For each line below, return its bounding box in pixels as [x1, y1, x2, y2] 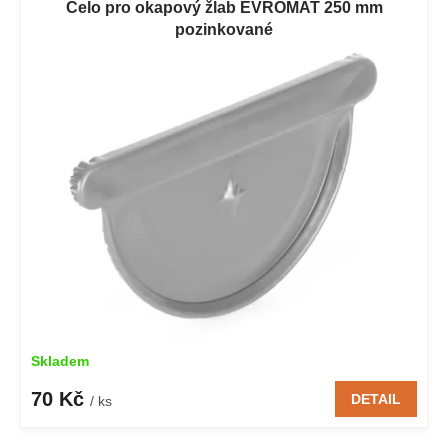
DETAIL [351, 390, 401, 407]
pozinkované [175, 20, 273, 38]
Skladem [31, 352, 89, 369]
